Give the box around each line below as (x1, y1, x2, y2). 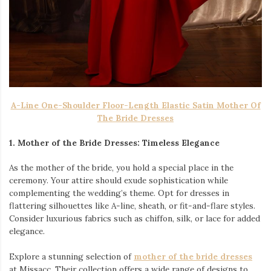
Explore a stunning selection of (9, 250, 134, 262)
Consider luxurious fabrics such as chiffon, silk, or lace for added (9, 213, 260, 224)
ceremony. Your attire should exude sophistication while (9, 175, 228, 186)
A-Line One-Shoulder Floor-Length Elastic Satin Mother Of (10, 99, 261, 111)
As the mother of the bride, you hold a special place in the (9, 162, 233, 174)
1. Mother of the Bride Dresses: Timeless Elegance (9, 137, 220, 149)
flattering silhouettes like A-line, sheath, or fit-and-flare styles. (9, 200, 255, 212)
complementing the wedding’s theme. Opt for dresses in (9, 188, 229, 199)
